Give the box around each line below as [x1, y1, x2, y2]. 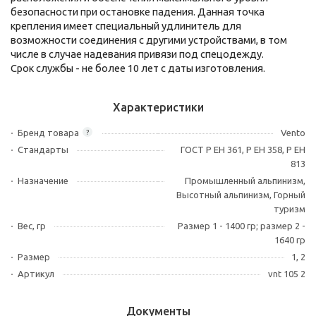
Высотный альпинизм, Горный [176, 190, 305, 200]
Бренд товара [18, 128, 79, 138]
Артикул [18, 269, 54, 279]
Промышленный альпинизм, [185, 176, 305, 186]
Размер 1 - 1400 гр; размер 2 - [178, 221, 305, 231]
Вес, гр [18, 221, 46, 231]
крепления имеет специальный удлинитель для [11, 20, 241, 32]
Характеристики [112, 101, 204, 114]
